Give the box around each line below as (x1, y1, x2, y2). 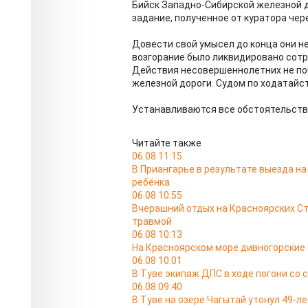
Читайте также (132, 137, 201, 149)
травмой (132, 216, 172, 228)
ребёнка (132, 177, 170, 188)
